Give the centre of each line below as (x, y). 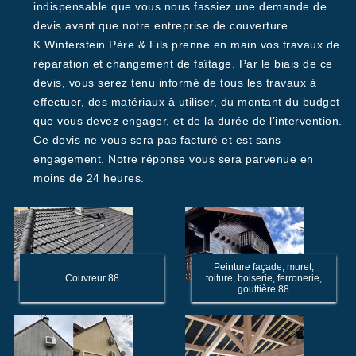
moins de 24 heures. (89, 178)
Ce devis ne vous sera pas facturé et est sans (157, 140)
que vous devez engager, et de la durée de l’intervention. (188, 121)
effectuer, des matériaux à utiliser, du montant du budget (187, 102)
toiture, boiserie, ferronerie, (263, 278)
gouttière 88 (264, 289)
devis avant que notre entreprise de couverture (161, 25)
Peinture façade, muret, (263, 267)
